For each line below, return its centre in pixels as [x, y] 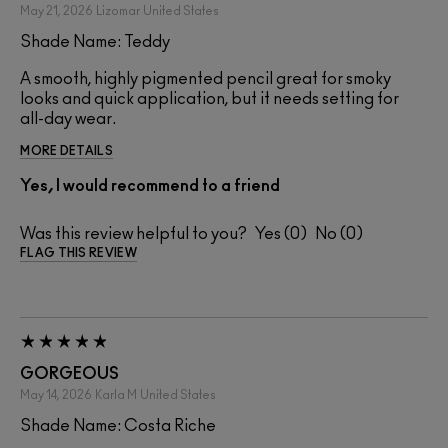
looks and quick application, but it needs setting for [209, 98]
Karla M [116, 394]
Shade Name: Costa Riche [118, 425]
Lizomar [118, 10]
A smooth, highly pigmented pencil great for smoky [205, 78]
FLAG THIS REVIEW [78, 252]
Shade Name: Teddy [95, 41]
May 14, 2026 [56, 394]
